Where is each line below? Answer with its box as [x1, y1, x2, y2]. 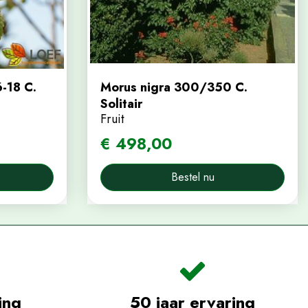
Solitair [100, 95, 142, 113]
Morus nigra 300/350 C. [100, 78, 247, 96]
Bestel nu [170, 169, 214, 185]
